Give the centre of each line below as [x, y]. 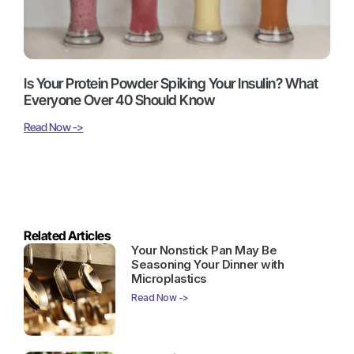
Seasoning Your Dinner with [208, 265]
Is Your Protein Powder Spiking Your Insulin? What [171, 84]
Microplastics [169, 279]
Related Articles [67, 236]
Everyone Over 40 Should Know [119, 100]
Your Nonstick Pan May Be [204, 250]
